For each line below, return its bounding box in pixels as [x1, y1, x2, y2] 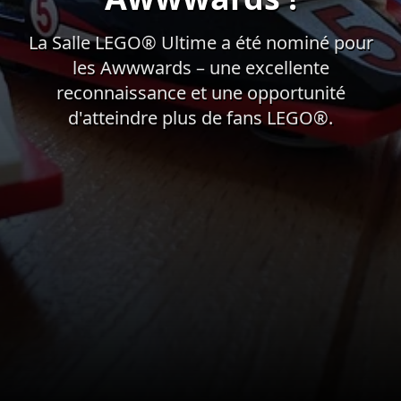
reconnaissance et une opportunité [55, 81, 346, 106]
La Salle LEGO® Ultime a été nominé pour [28, 30, 373, 55]
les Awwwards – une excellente [72, 55, 329, 81]
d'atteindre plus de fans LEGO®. [68, 106, 333, 131]
